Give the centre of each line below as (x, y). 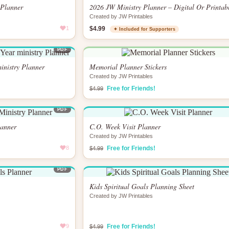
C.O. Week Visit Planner (125, 127)
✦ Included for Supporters (144, 29)
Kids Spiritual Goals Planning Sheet (142, 186)
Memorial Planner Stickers (128, 67)
